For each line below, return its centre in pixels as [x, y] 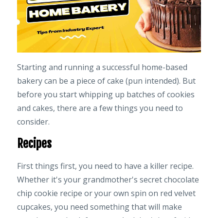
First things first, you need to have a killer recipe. [105, 166]
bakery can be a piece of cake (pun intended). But [106, 81]
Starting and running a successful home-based [102, 67]
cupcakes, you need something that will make [100, 207]
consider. [33, 121]
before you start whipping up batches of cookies [106, 94]
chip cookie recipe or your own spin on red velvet [106, 193]
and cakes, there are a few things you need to [100, 108]
